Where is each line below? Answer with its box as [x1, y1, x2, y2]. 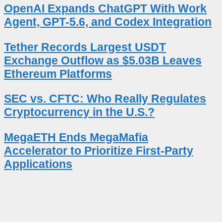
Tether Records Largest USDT [4, 40, 166, 54]
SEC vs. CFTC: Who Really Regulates [4, 92, 206, 106]
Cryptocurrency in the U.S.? [4, 106, 155, 119]
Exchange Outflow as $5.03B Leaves [4, 54, 202, 67]
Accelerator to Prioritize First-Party [4, 144, 193, 157]
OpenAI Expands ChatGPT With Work [4, 2, 207, 15]
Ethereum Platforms [4, 67, 112, 80]
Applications [4, 157, 72, 170]
